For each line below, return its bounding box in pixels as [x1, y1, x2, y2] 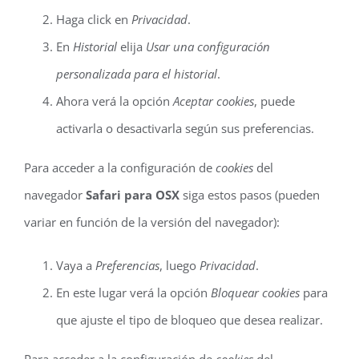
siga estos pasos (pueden [179, 187, 320, 203]
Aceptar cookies [173, 93, 254, 109]
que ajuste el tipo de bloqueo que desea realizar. [56, 312, 323, 328]
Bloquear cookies [211, 284, 300, 301]
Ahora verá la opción [56, 93, 173, 109]
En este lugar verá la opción [56, 284, 211, 301]
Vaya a [56, 257, 95, 273]
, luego [159, 257, 200, 273]
